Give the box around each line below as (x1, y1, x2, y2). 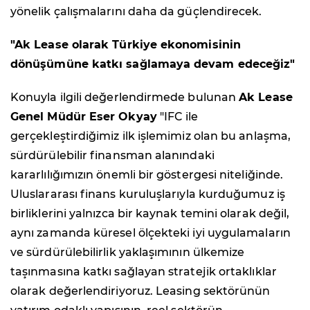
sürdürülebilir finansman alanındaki (10, 148, 215, 162)
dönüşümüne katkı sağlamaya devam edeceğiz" (10, 57, 295, 71)
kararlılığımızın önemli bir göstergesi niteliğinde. (10, 167, 284, 181)
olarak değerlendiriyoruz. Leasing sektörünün (10, 284, 271, 298)
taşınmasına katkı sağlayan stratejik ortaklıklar (10, 264, 277, 278)
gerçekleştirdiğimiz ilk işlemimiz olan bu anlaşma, (10, 129, 291, 143)
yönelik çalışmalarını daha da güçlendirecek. (10, 4, 262, 18)
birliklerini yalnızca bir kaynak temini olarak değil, (10, 206, 290, 220)
